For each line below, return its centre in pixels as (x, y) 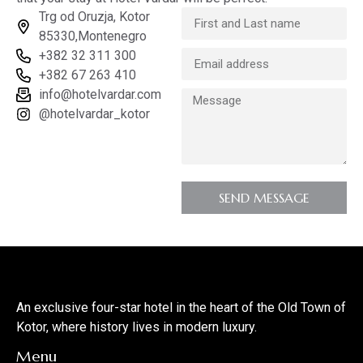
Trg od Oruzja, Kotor (94, 17)
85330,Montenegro (92, 36)
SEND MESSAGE (264, 198)
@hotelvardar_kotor (94, 114)
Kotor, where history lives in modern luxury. (137, 327)
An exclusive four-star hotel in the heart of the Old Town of (181, 308)
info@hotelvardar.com (100, 95)
